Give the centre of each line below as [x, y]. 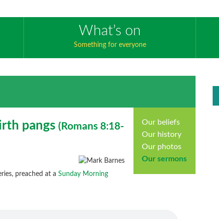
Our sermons [164, 159]
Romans [80, 127]
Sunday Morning [83, 174]
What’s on [110, 31]
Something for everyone [110, 45]
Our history [162, 134]
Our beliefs [161, 122]
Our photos [162, 146]
